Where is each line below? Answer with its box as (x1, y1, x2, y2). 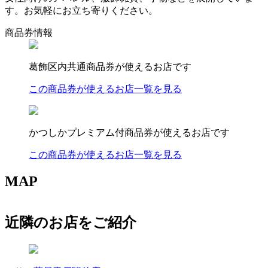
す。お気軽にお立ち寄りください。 (5, 5, 158, 16)
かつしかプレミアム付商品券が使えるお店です (29, 127, 230, 138)
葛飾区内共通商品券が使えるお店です (29, 61, 191, 72)
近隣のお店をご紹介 (5, 215, 136, 231)
